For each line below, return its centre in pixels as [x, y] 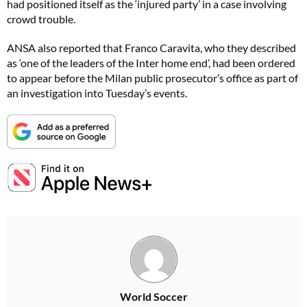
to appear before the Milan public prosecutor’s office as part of [152, 78]
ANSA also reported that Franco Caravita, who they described [151, 48]
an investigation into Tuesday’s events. [97, 93]
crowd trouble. [41, 19]
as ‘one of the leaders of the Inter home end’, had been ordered [151, 63]
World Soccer [153, 296]
